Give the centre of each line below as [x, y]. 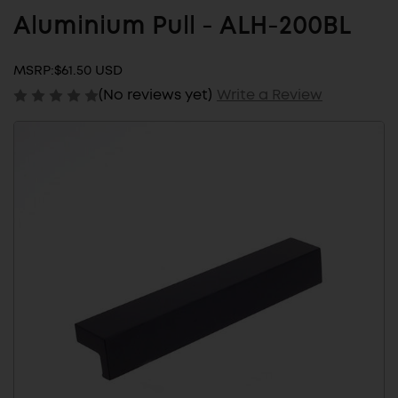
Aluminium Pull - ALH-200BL [182, 27]
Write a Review [269, 94]
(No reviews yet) [155, 94]
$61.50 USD [88, 71]
